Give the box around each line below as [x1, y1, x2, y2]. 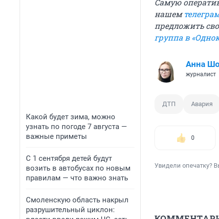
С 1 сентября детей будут [26, 154, 112, 163]
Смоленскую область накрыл [26, 196, 129, 204]
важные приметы [26, 132, 87, 141]
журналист [186, 71, 216, 78]
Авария [191, 100, 213, 108]
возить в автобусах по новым [26, 164, 131, 173]
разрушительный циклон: [26, 205, 115, 214]
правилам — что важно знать [26, 174, 128, 182]
